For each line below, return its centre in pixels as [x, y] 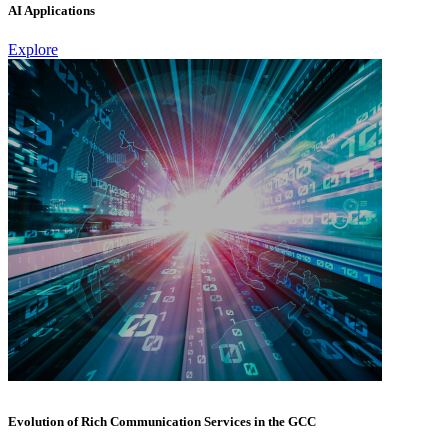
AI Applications [51, 10]
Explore [33, 50]
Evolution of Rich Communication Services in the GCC [162, 422]
